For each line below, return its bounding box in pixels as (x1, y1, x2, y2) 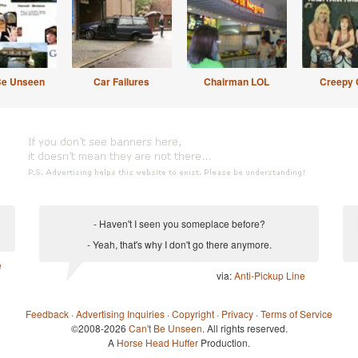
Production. (198, 336, 250, 349)
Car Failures (93, 74, 149, 89)
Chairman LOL (204, 74, 269, 89)
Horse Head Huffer (117, 336, 198, 349)
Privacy (221, 307, 253, 320)
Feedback (26, 307, 69, 320)
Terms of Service (261, 307, 332, 320)
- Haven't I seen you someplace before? (93, 217, 265, 230)
